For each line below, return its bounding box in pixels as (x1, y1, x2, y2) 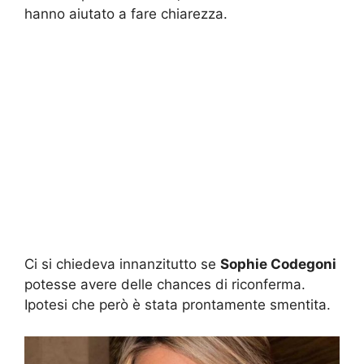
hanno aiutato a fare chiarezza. (24, 5, 227, 22)
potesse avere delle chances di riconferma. (24, 276, 305, 293)
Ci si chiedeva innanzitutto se (24, 256, 220, 273)
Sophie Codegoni (220, 256, 336, 273)
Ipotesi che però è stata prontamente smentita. (24, 297, 331, 314)
